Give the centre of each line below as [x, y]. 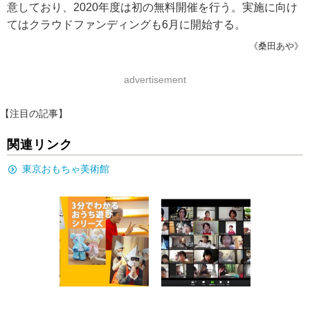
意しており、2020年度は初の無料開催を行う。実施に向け [152, 7]
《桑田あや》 [276, 46]
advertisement [155, 80]
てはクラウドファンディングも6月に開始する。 [126, 25]
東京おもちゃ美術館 [66, 169]
